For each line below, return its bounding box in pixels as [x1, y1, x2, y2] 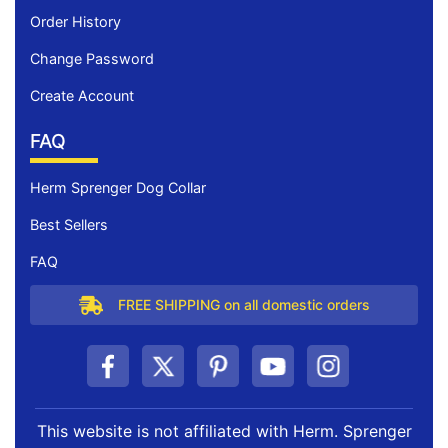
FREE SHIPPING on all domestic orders [117, 296, 370, 314]
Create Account [30, 86, 134, 104]
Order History [30, 12, 121, 30]
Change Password [30, 49, 154, 67]
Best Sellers [30, 215, 108, 233]
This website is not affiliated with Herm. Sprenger [36, 420, 412, 441]
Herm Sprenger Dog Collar [30, 178, 206, 196]
